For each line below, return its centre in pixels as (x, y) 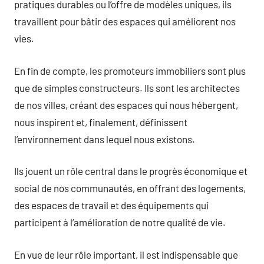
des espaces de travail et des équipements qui (111, 205)
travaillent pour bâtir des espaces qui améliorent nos (125, 21)
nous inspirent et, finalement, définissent (101, 122)
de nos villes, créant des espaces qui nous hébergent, (126, 105)
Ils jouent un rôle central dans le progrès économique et (131, 171)
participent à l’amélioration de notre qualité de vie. (120, 222)
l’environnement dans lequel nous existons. (105, 139)
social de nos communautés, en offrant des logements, (130, 188)
